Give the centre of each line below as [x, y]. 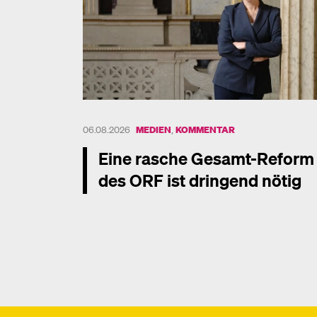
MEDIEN [154, 129]
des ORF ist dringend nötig [200, 180]
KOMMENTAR [205, 129]
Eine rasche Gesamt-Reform [206, 158]
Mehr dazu [109, 202]
